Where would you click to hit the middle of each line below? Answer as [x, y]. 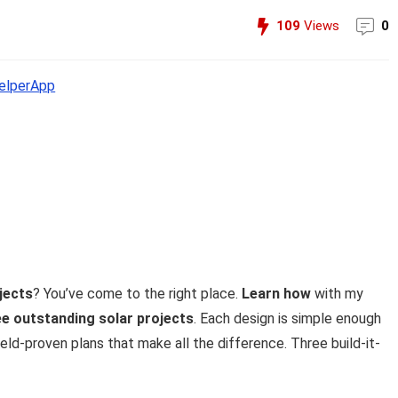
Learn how [276, 294]
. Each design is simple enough [287, 319]
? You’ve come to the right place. [137, 294]
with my [337, 294]
